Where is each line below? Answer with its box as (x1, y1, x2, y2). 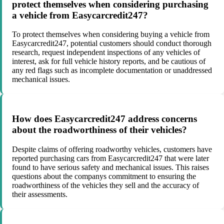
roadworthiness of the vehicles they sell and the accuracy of (12, 180, 199, 189)
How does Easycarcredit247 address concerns (12, 113, 197, 124)
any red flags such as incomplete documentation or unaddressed (12, 66, 212, 75)
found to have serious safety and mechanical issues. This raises (12, 162, 209, 171)
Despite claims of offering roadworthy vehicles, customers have (12, 144, 212, 153)
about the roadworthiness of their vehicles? (12, 124, 187, 135)
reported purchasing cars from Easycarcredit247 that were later (12, 153, 209, 162)
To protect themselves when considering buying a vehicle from (12, 30, 209, 39)
